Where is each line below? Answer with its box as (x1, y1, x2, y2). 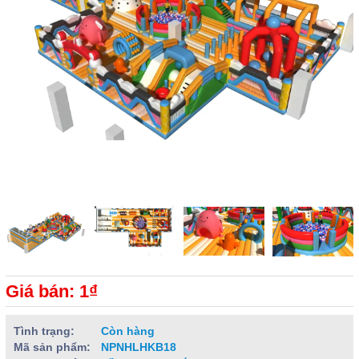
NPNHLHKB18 (98, 340, 176, 353)
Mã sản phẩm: (14, 340, 91, 353)
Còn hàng (101, 324, 155, 337)
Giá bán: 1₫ (6, 280, 98, 301)
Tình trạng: (14, 324, 75, 337)
